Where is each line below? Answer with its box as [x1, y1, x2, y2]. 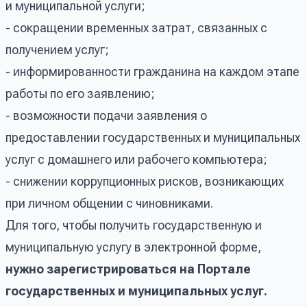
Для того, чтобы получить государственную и [5, 217, 262, 232]
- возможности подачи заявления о [5, 108, 207, 123]
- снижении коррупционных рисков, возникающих [5, 173, 284, 188]
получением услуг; [5, 42, 109, 57]
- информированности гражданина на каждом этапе [5, 64, 299, 79]
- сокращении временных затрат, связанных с [5, 20, 267, 35]
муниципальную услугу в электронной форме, [5, 239, 261, 254]
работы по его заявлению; [5, 86, 155, 101]
